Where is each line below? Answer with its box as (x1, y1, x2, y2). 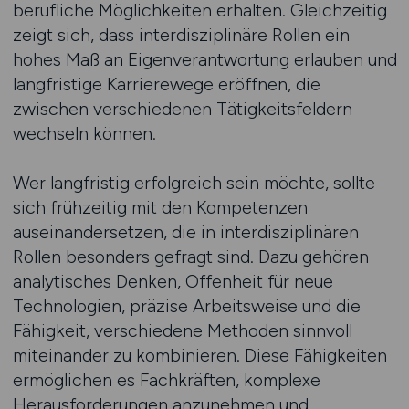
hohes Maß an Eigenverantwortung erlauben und (12, 48, 397, 70)
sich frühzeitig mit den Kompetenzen (12, 196, 308, 218)
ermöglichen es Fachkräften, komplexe (12, 369, 320, 391)
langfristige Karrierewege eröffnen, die (12, 73, 320, 95)
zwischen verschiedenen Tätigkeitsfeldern (12, 98, 352, 120)
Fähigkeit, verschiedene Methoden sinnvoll (12, 320, 352, 341)
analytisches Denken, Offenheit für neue (12, 270, 333, 292)
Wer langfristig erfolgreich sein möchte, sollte (12, 172, 375, 194)
